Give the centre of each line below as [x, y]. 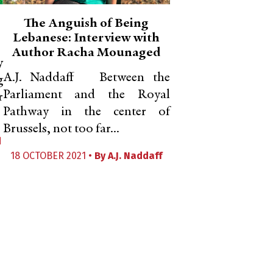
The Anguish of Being [87, 24]
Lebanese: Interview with [87, 38]
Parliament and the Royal [86, 95]
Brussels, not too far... [61, 129]
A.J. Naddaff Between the [86, 78]
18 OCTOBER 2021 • [53, 156]
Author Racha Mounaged [87, 53]
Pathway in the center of [86, 112]
